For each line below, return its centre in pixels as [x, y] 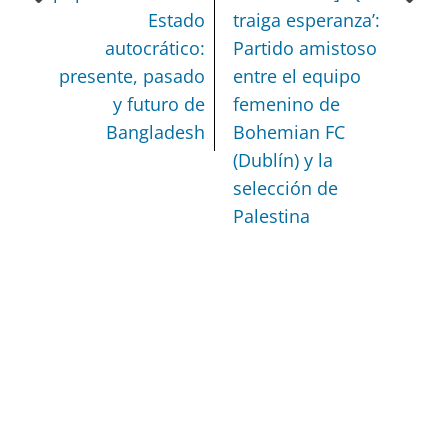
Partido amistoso [305, 48]
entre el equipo [297, 76]
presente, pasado [132, 76]
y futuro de [159, 104]
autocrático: [155, 48]
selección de [286, 188]
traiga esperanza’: [307, 20]
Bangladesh [156, 132]
